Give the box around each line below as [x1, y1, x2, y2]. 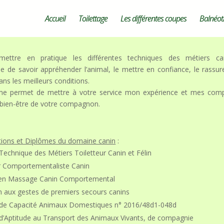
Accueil [45, 13, 65, 24]
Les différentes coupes [120, 13, 186, 24]
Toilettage [78, 13, 107, 24]
